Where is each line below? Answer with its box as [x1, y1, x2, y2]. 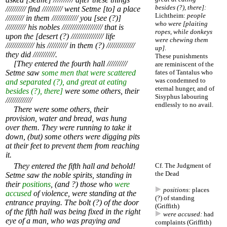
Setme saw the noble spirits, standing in [6, 171, 132, 180]
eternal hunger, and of [155, 85, 214, 93]
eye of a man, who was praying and [6, 216, 120, 225]
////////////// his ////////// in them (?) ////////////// [6, 41, 135, 50]
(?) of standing [155, 194, 195, 202]
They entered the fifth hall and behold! [6, 162, 135, 171]
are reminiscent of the [155, 60, 214, 68]
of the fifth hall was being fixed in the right [6, 207, 140, 216]
